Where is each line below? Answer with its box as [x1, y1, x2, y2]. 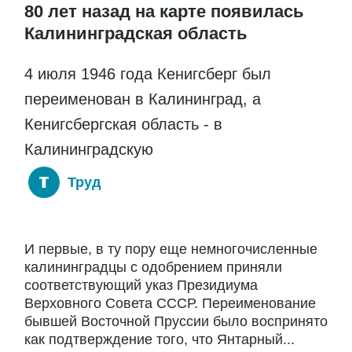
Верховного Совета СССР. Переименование [24, 295, 316, 312]
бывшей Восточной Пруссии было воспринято [24, 313, 328, 330]
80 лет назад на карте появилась [24, 2, 304, 22]
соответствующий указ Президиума [24, 277, 258, 294]
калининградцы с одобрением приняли [24, 259, 282, 276]
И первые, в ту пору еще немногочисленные [24, 241, 317, 258]
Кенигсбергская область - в [24, 115, 222, 134]
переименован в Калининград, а [24, 90, 261, 108]
